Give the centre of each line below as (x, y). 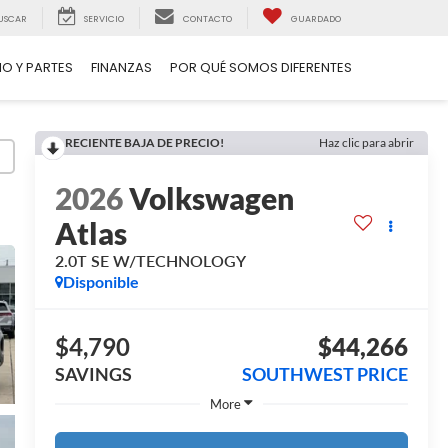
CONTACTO (207, 19)
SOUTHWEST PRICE (325, 374)
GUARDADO (316, 19)
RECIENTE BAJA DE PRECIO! (145, 142)
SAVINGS (94, 374)
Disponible (101, 282)
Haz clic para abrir (366, 142)
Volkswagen (212, 198)
